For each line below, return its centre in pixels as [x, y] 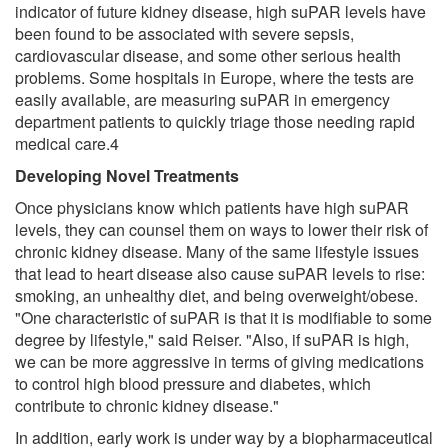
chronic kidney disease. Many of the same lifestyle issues [217, 251]
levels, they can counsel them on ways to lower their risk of [221, 229]
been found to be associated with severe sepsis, [184, 33]
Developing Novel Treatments [127, 175]
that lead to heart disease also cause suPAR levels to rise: [220, 273]
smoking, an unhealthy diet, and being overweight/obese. [216, 295]
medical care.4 [67, 143]
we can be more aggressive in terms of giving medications [219, 361]
